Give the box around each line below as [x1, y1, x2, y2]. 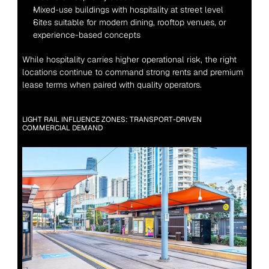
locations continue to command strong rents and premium [22, 66, 243, 77]
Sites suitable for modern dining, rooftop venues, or [32, 16, 226, 28]
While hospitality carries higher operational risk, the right [22, 53, 237, 65]
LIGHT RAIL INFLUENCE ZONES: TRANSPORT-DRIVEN [22, 114, 202, 124]
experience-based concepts [32, 29, 141, 40]
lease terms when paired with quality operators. [22, 79, 202, 90]
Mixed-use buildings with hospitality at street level [32, 4, 223, 15]
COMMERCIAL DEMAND [22, 122, 103, 133]
